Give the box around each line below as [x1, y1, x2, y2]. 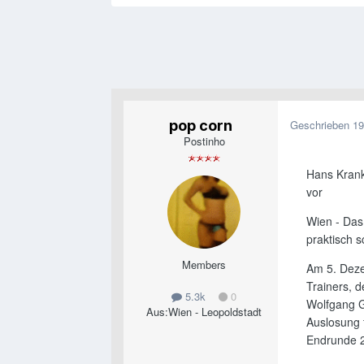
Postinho [183, 133, 225, 149]
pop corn [169, 117, 232, 135]
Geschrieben [290, 117, 353, 133]
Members [182, 257, 226, 273]
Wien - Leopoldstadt [168, 304, 262, 320]
